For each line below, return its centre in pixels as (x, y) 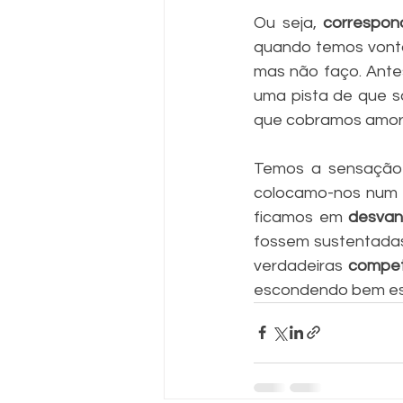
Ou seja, (285, 22)
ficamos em (301, 217)
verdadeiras (301, 265)
